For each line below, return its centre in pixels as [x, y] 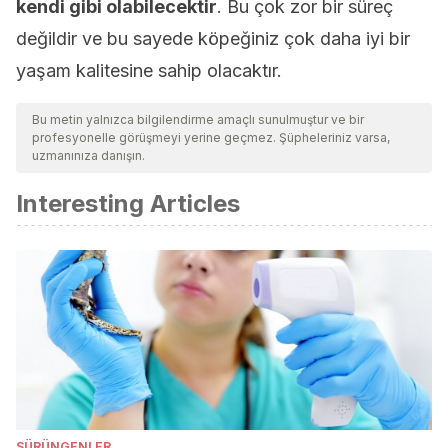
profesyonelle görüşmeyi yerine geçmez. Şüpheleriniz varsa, [211, 137]
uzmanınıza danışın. [88, 155]
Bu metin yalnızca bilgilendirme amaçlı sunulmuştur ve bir [198, 119]
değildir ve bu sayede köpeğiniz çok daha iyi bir [213, 38]
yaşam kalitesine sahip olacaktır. [149, 70]
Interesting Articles [128, 203]
